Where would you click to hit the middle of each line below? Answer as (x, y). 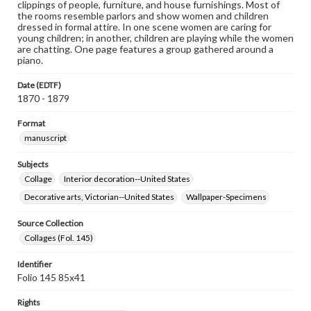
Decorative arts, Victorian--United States (99, 197)
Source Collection (50, 223)
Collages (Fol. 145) (59, 238)
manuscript (45, 138)
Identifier (35, 264)
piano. (30, 60)
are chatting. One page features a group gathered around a (145, 49)
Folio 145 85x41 (51, 277)
